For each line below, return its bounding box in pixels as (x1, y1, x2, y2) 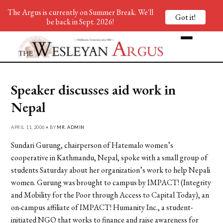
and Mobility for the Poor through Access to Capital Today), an (11, 189, 210, 200)
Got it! (175, 11, 196, 22)
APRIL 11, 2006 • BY (11, 124, 57, 130)
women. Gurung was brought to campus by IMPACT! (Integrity (11, 177, 212, 188)
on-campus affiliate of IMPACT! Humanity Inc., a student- (11, 202, 193, 213)
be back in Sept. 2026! (46, 16, 114, 27)
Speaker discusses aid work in (11, 80, 176, 99)
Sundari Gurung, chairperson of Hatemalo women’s (11, 139, 174, 150)
